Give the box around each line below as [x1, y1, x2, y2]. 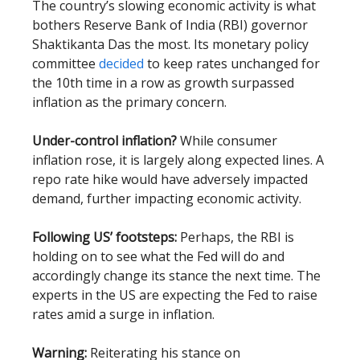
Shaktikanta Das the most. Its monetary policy [32, 35, 309, 54]
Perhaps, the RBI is [180, 228, 294, 247]
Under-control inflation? [32, 132, 180, 150]
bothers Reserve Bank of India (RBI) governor [32, 16, 308, 35]
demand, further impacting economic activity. [32, 190, 305, 208]
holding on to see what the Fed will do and [32, 247, 284, 266]
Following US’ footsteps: [32, 228, 180, 247]
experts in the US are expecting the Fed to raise [32, 286, 317, 305]
